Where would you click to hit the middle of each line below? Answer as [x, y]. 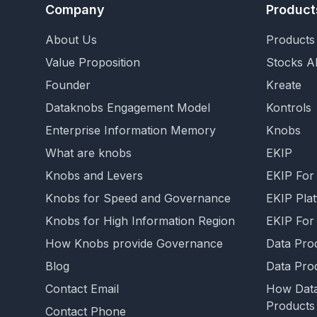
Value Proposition [93, 62]
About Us [71, 40]
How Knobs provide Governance [134, 243]
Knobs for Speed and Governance [138, 198]
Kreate [284, 85]
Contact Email [82, 289]
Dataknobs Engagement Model [128, 108]
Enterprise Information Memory [131, 130]
